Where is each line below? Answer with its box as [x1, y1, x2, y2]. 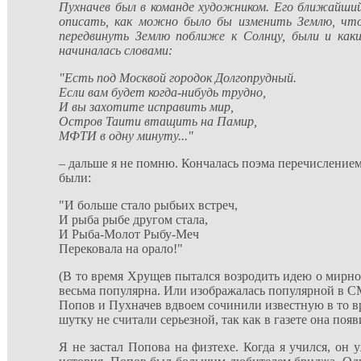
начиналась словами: [59, 44, 172, 57]
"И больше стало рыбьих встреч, [59, 198, 238, 212]
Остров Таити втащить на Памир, [59, 114, 257, 128]
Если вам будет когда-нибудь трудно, [59, 85, 266, 99]
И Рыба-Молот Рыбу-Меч [59, 227, 199, 241]
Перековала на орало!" [59, 242, 183, 255]
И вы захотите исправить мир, [59, 100, 234, 114]
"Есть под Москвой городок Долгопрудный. [59, 71, 297, 85]
